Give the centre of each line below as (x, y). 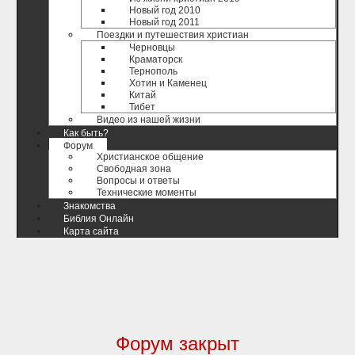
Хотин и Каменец (168, 83)
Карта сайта (91, 231)
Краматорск (156, 59)
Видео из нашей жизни (149, 120)
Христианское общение (150, 157)
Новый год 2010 (165, 10)
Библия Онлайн (99, 219)
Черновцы (152, 48)
